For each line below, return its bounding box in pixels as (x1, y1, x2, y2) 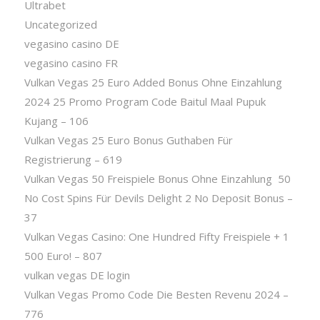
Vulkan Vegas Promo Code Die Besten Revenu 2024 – (24, 286, 289, 301)
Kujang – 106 (24, 113, 89, 128)
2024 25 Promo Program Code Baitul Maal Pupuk (24, 94, 266, 109)
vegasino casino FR (24, 55, 118, 70)
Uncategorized (24, 16, 97, 31)
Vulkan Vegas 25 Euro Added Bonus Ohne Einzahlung (24, 74, 282, 89)
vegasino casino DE (24, 36, 119, 51)
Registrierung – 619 (24, 151, 122, 166)
